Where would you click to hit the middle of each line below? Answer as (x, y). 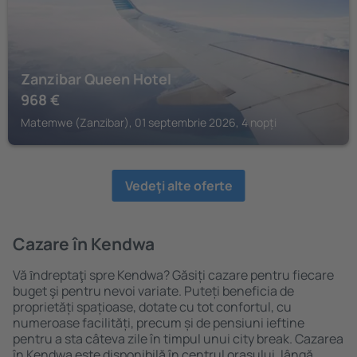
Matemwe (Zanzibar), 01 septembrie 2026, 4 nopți (149, 122)
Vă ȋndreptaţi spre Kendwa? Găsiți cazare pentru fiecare (173, 275)
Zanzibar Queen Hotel (96, 79)
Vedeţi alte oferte (178, 186)
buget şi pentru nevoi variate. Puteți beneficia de (153, 291)
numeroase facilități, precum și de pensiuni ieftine (159, 323)
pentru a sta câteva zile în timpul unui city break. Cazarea (178, 339)
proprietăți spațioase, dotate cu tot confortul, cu (152, 307)
